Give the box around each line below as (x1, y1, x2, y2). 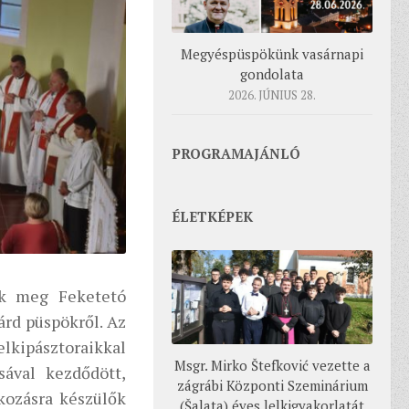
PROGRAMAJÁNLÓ (172, 143, 300, 163)
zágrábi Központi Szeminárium (176, 376, 368, 395)
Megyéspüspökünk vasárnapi (181, 44, 363, 63)
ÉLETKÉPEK (172, 206, 253, 225)
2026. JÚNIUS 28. (228, 86, 316, 103)
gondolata (240, 64, 304, 83)
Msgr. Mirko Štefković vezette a (173, 356, 371, 375)
